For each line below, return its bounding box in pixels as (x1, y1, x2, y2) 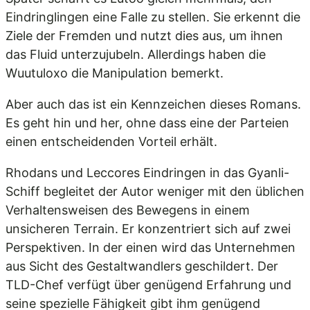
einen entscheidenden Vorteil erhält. (6, 134, 217, 149)
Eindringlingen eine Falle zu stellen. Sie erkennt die (6, 10, 300, 24)
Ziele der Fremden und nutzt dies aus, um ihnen (6, 28, 283, 43)
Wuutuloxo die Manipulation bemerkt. (6, 66, 224, 80)
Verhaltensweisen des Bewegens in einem (6, 203, 250, 217)
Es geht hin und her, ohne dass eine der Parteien (6, 116, 289, 130)
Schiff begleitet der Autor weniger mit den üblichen (6, 184, 304, 199)
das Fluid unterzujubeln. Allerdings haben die (6, 47, 266, 62)
